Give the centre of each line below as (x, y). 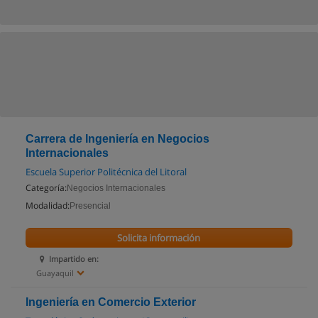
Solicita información (159, 238)
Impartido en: (74, 259)
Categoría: (46, 188)
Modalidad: (48, 205)
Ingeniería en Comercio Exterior (111, 302)
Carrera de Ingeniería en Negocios (117, 139)
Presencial (90, 206)
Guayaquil (55, 273)
